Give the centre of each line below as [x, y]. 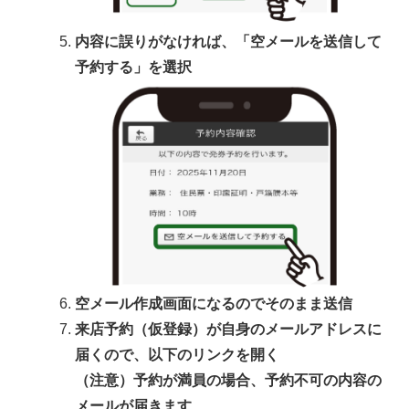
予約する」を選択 [133, 67]
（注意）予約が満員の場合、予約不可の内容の [228, 380]
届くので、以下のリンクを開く [177, 354]
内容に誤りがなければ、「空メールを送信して [228, 41]
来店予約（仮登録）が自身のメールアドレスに [228, 329]
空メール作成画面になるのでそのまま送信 [214, 303]
